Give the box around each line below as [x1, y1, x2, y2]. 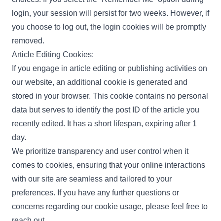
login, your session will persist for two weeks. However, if [12, 9, 209, 18]
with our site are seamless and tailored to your [12, 175, 172, 184]
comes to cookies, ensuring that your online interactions [12, 161, 205, 170]
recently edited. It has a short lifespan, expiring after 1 [12, 119, 197, 128]
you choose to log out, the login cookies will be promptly [12, 23, 206, 32]
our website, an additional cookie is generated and [12, 78, 187, 87]
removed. [12, 37, 44, 45]
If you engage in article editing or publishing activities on [12, 64, 207, 73]
